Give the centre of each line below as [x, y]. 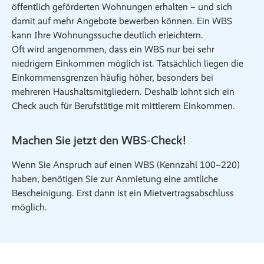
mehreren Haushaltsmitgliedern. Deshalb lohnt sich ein [123, 92]
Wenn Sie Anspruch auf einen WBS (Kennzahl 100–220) [126, 165]
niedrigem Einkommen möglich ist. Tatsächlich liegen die [128, 63]
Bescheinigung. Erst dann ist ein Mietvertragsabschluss [123, 193]
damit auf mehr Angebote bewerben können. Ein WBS [122, 21]
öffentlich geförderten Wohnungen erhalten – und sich [122, 7]
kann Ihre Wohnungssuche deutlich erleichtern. [108, 35]
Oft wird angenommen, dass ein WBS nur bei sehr [113, 49]
